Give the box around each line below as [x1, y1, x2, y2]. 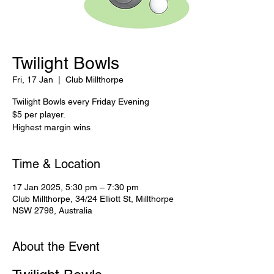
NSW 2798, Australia [12, 206, 92, 215]
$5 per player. [12, 109, 65, 119]
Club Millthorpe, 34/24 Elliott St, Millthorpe [12, 194, 174, 204]
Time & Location [12, 157, 100, 171]
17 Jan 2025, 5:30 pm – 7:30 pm [12, 182, 139, 192]
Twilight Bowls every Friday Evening [12, 97, 149, 106]
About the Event [12, 239, 100, 254]
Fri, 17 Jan [12, 75, 53, 84]
